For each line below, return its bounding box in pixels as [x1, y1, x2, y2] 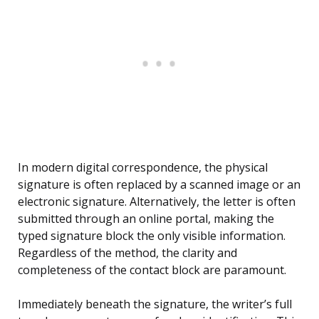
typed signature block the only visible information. [18, 228, 286, 244]
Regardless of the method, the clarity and [18, 245, 237, 261]
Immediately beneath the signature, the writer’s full [18, 296, 292, 313]
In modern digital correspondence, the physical [18, 159, 268, 176]
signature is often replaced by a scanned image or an [18, 177, 300, 193]
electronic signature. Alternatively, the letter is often [18, 194, 296, 210]
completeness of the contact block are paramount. [18, 262, 286, 278]
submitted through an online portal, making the [18, 211, 274, 227]
